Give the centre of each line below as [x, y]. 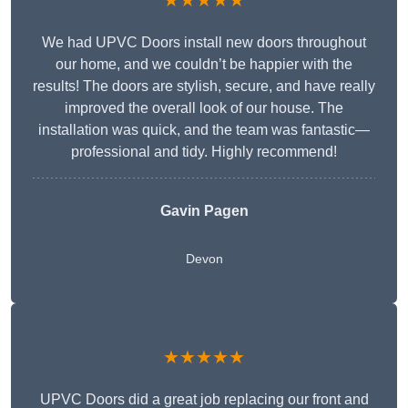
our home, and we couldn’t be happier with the [204, 65]
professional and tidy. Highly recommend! [204, 152]
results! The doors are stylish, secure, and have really [204, 87]
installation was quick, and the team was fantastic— [204, 130]
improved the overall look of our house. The [204, 108]
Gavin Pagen [204, 211]
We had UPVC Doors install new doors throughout [204, 43]
